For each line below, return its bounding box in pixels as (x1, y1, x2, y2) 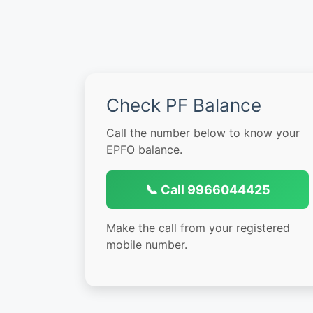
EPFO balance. (106, 143, 182, 157)
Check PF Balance (106, 94, 261, 117)
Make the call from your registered (106, 221, 290, 235)
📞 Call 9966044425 (145, 182, 270, 198)
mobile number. (106, 238, 187, 252)
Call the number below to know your (106, 126, 300, 140)
